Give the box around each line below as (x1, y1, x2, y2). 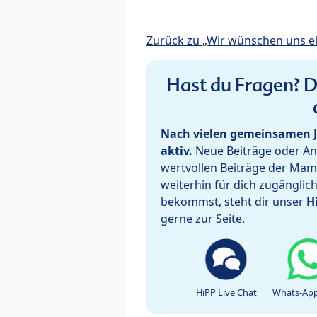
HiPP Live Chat (196, 285, 257, 299)
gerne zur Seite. (161, 210, 245, 226)
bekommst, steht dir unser (161, 193, 306, 209)
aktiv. (161, 142, 192, 158)
